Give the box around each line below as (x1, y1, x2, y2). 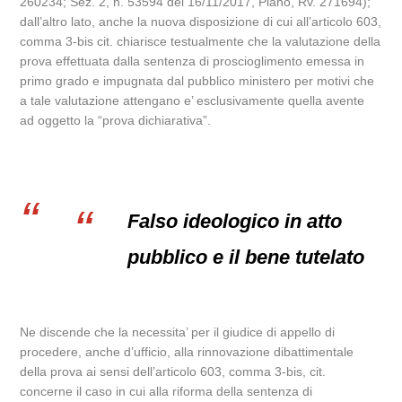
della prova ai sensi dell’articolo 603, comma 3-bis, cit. (20, 364, 327, 379)
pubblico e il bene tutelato (127, 246, 365, 268)
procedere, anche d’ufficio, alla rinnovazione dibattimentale (20, 345, 354, 359)
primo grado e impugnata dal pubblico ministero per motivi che (20, 74, 375, 88)
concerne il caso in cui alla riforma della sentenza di (20, 384, 313, 398)
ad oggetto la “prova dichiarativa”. (20, 113, 212, 127)
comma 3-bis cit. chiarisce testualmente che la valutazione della (20, 34, 381, 48)
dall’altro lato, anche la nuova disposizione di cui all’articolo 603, (20, 14, 382, 29)
